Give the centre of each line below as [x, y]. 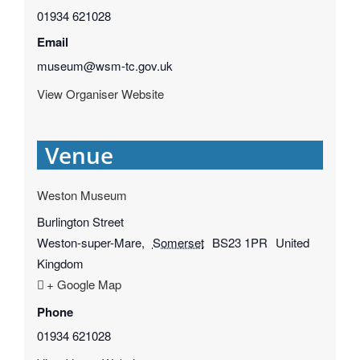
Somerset [178, 243]
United [292, 243]
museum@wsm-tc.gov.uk [104, 66]
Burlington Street [80, 222]
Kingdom [60, 264]
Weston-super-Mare [89, 243]
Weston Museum [82, 194]
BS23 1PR [239, 243]
